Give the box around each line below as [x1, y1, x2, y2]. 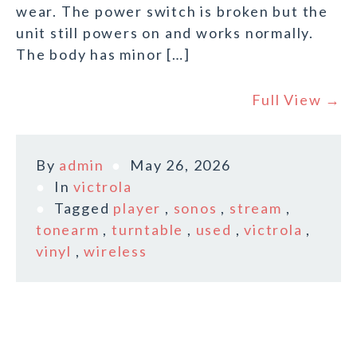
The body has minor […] [16, 45, 190, 64]
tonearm [36, 221, 100, 239]
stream [229, 199, 282, 218]
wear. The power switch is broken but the [16, 2, 328, 21]
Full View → [252, 91, 341, 109]
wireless [84, 242, 147, 261]
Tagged [53, 199, 114, 218]
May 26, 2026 [130, 156, 231, 175]
